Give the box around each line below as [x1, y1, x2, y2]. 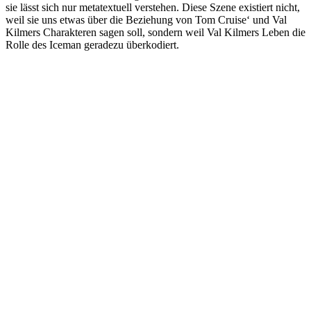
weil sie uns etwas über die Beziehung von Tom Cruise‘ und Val [6, 13, 287, 26]
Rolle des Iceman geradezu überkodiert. [6, 38, 179, 51]
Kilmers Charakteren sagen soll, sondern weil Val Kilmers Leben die [6, 26, 305, 38]
